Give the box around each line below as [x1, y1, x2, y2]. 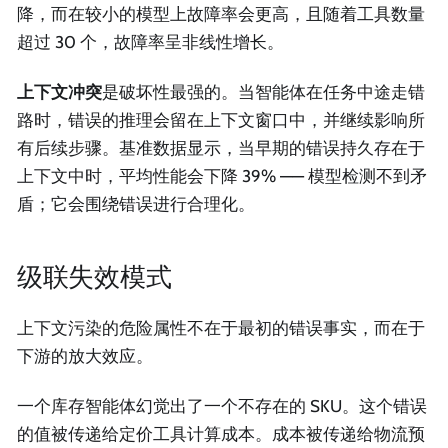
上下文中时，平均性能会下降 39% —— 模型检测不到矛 [17, 165, 427, 186]
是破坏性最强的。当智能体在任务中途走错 [102, 81, 425, 102]
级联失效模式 [17, 261, 172, 293]
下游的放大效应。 [17, 346, 153, 367]
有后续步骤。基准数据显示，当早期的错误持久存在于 [17, 137, 425, 158]
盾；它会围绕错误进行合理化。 [17, 193, 255, 214]
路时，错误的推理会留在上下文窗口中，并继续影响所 [17, 109, 425, 130]
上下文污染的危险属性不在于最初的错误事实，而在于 [17, 318, 425, 339]
